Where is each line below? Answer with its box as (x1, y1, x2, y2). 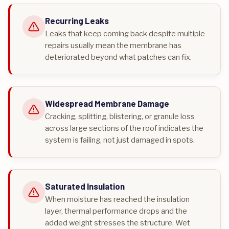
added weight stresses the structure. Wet (45, 218, 190, 227)
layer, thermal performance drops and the (45, 207, 187, 216)
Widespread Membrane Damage (45, 98, 169, 108)
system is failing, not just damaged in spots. (45, 135, 195, 145)
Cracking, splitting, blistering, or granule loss (45, 112, 195, 121)
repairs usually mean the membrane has (45, 41, 181, 50)
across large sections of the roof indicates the (45, 124, 203, 133)
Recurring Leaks (45, 15, 109, 26)
